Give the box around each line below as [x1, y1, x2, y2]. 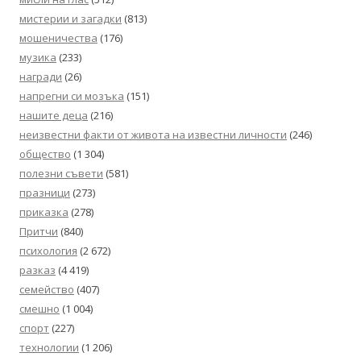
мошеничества [19, 31, 98, 46]
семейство [19, 282, 74, 297]
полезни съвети [19, 166, 103, 181]
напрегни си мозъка [19, 89, 124, 104]
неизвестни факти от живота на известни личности [19, 127, 287, 143]
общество [19, 147, 71, 162]
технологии [19, 340, 79, 355]
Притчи [19, 224, 58, 239]
